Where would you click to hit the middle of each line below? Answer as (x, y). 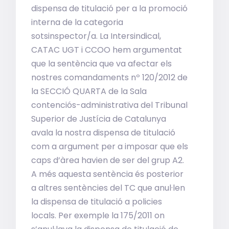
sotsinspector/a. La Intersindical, (96, 36)
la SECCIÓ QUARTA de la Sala (89, 91)
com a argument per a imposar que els (110, 146)
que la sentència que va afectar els (102, 64)
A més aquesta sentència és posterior (108, 174)
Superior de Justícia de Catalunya (99, 119)
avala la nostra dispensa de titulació (104, 133)
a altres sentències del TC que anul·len (108, 188)
